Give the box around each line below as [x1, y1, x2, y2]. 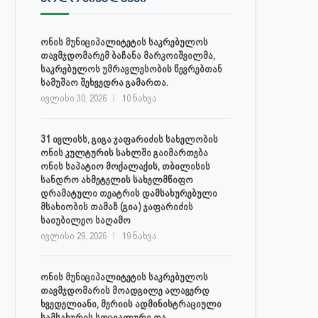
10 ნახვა [122, 93, 157, 104]
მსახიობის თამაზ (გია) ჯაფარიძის [40, 201, 193, 212]
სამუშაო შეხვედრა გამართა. [40, 77, 168, 88]
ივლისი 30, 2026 [40, 93, 106, 104]
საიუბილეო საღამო [40, 214, 131, 226]
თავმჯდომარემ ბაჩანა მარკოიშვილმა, [40, 50, 215, 61]
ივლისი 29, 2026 [40, 231, 106, 241]
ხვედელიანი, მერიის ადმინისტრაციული [40, 298, 221, 309]
